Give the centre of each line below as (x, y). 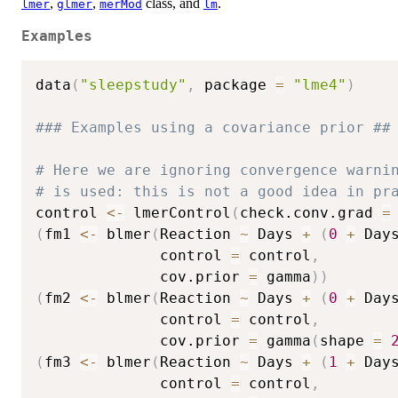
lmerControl (178, 212)
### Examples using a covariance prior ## (213, 127)
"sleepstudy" (133, 84)
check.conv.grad (311, 212)
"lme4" (320, 84)
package (235, 84)
